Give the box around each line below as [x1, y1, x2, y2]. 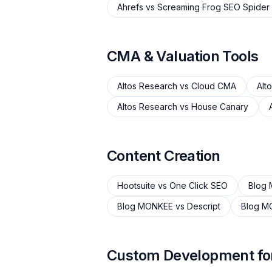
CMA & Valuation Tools [107, 47, 259, 65]
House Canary [191, 101, 248, 112]
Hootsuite [117, 180, 155, 191]
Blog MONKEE [117, 201, 173, 211]
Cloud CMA [191, 81, 236, 91]
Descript [187, 201, 220, 211]
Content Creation [107, 147, 220, 165]
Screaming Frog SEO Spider [157, 2, 270, 12]
